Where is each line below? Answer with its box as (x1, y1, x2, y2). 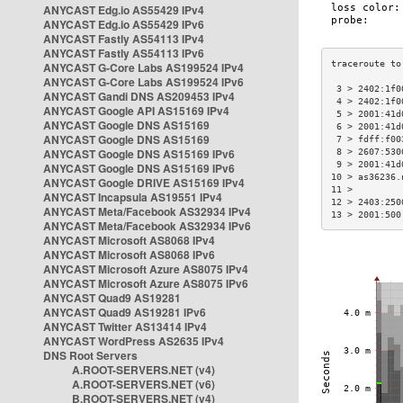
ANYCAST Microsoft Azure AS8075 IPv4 (43, 261, 248, 277)
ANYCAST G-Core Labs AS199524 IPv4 (43, 59, 244, 76)
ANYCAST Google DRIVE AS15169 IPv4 (43, 175, 245, 191)
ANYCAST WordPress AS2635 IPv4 (43, 333, 224, 349)
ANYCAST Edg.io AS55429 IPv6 (43, 16, 204, 32)
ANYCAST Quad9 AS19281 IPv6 (43, 304, 206, 320)
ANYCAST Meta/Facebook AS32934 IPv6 (43, 218, 251, 234)
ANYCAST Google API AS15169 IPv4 (43, 103, 229, 119)
